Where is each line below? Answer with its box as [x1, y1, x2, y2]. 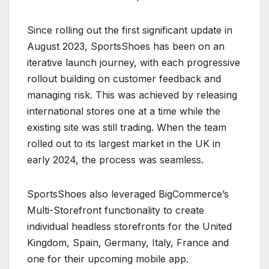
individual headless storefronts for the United [27, 220, 232, 232]
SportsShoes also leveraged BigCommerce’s [27, 187, 229, 200]
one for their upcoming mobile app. [27, 252, 189, 265]
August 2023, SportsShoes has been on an [27, 40, 225, 52]
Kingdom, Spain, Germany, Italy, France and [27, 236, 229, 249]
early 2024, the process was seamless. [27, 153, 204, 166]
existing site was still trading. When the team [27, 121, 226, 133]
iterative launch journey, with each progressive [27, 56, 240, 68]
